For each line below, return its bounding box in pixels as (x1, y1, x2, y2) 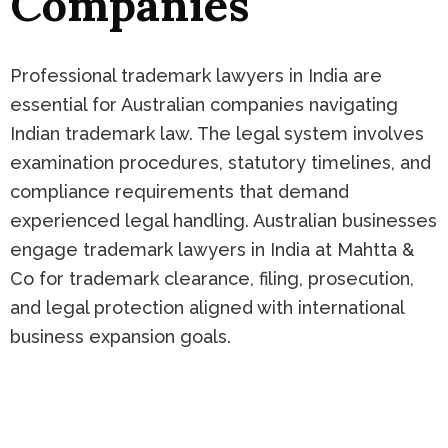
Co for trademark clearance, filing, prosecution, (10, 268, 414, 290)
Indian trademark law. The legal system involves (10, 123, 424, 145)
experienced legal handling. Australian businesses (10, 210, 437, 232)
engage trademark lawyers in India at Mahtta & (10, 239, 414, 261)
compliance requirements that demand (10, 181, 349, 203)
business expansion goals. (10, 326, 231, 348)
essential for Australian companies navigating (10, 94, 398, 116)
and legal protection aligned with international (10, 297, 404, 319)
